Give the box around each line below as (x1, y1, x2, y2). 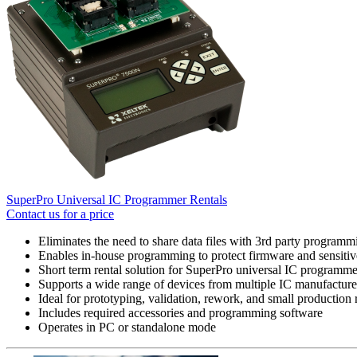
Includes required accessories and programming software (38, 305, 323, 320)
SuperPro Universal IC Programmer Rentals (6, 192, 227, 206)
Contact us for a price (6, 206, 114, 221)
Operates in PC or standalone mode (38, 320, 216, 334)
